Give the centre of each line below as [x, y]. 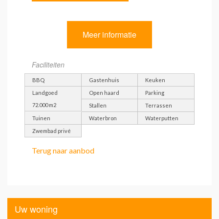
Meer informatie [109, 35]
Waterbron [103, 118]
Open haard [104, 92]
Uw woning [36, 208]
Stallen [98, 105]
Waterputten [162, 118]
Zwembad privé [52, 131]
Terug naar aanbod [63, 150]
